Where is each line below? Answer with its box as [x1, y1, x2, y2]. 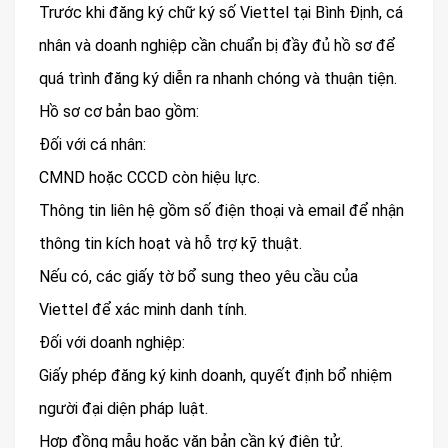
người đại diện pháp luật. [39, 399, 208, 419]
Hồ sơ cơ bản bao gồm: [39, 102, 199, 122]
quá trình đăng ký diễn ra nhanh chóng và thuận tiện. [39, 69, 397, 89]
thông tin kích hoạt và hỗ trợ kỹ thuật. [39, 234, 302, 254]
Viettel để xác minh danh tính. [39, 300, 247, 320]
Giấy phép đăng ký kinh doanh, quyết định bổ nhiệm [39, 366, 392, 386]
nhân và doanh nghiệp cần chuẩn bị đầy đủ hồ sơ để [39, 36, 395, 56]
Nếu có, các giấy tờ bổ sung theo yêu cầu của [39, 267, 358, 287]
